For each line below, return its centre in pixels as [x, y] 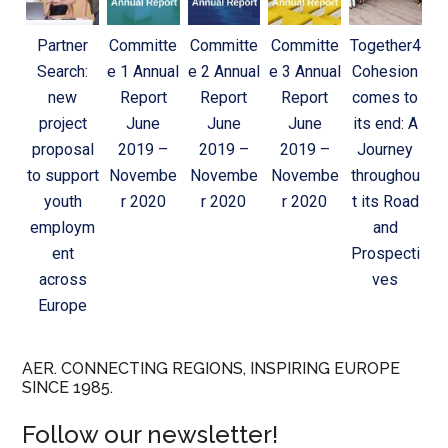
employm [63, 227]
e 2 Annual [223, 71]
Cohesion [385, 71]
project [62, 123]
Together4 [385, 45]
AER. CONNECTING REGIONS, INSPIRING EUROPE [211, 368]
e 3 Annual [304, 71]
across [62, 279]
